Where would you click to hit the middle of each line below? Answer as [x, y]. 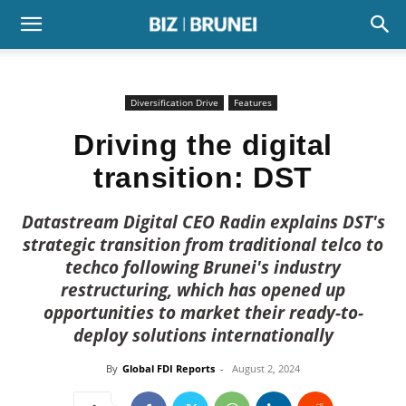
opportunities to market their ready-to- [203, 313]
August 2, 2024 [266, 368]
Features [252, 102]
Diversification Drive [174, 102]
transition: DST [203, 178]
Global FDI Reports [169, 368]
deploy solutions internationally [203, 335]
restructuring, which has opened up [203, 290]
